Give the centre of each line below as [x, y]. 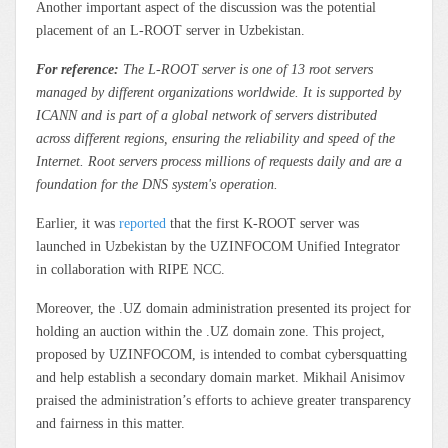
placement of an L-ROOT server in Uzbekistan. [170, 30]
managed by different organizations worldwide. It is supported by [218, 92]
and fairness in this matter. [110, 423]
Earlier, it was [77, 223]
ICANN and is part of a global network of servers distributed [206, 115]
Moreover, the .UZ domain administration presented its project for [223, 308]
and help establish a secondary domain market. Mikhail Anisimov [220, 377]
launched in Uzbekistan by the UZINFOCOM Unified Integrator [218, 246]
